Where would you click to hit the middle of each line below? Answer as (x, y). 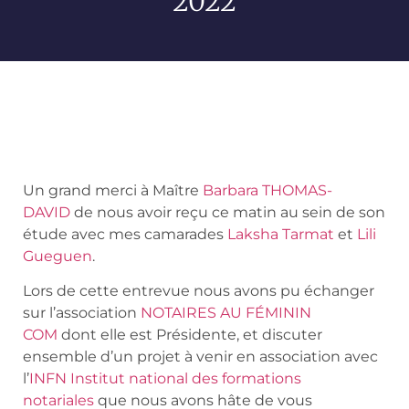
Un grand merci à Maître (113, 190)
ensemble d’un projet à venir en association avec (200, 357)
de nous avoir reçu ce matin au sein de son (228, 212)
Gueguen (58, 256)
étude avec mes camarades (125, 234)
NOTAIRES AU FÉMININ (226, 313)
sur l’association (82, 313)
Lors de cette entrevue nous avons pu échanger (199, 291)
